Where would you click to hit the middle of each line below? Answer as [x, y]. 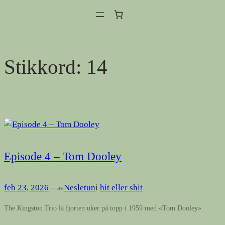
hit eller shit [121, 187]
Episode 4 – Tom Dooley [63, 156]
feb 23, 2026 [26, 187]
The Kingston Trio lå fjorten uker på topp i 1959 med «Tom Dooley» [103, 208]
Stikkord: [45, 67]
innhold [17, 36]
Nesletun [80, 187]
